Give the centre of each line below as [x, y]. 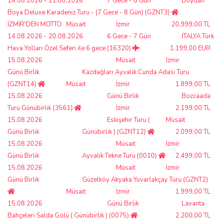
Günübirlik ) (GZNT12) [115, 132]
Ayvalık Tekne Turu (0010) [120, 156]
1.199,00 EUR [190, 48]
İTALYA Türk [198, 36]
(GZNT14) [23, 84]
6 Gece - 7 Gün [129, 36]
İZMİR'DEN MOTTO [35, 24]
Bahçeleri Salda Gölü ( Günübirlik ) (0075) [69, 215]
